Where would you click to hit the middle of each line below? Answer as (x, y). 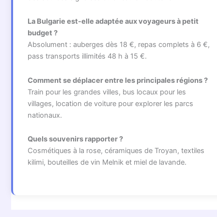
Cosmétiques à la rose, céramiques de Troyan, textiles (116, 151)
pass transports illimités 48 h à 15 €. (87, 56)
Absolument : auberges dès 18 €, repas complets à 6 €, (118, 45)
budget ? (42, 33)
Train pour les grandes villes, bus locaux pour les (107, 92)
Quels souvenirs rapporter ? (75, 139)
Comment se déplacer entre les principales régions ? (117, 80)
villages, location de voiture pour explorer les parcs (110, 103)
